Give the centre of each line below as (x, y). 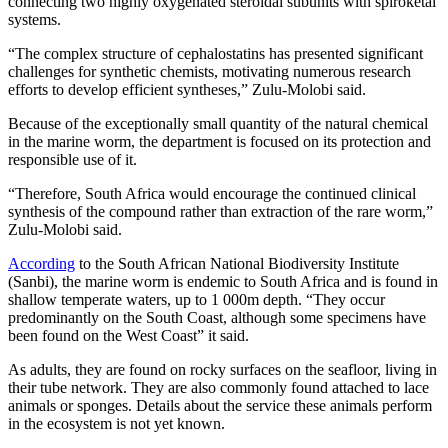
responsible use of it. (72, 160)
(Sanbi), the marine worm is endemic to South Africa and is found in (223, 282)
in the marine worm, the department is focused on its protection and (219, 142)
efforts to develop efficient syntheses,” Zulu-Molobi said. (187, 90)
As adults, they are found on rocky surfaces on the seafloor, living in (222, 370)
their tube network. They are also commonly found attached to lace (218, 388)
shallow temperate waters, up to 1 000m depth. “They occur (196, 300)
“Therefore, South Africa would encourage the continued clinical (212, 194)
